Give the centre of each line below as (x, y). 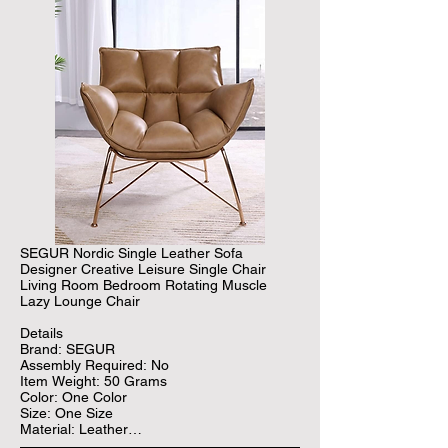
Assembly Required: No (94, 364)
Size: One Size (66, 412)
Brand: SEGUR (67, 348)
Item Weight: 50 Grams (93, 380)
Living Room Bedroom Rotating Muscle (143, 284)
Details (41, 332)
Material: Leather (74, 428)
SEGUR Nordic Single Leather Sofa (131, 252)
